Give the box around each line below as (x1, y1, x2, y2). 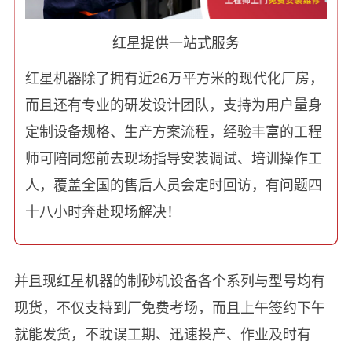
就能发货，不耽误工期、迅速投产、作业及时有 (13, 323, 311, 344)
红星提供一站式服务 (112, 31, 240, 52)
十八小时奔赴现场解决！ (25, 200, 181, 222)
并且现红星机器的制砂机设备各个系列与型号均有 (13, 269, 325, 291)
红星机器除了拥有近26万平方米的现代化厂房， (25, 67, 324, 88)
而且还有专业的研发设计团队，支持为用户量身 (25, 93, 323, 115)
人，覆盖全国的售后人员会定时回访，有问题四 (25, 174, 323, 195)
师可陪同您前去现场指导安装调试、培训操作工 (25, 147, 323, 168)
